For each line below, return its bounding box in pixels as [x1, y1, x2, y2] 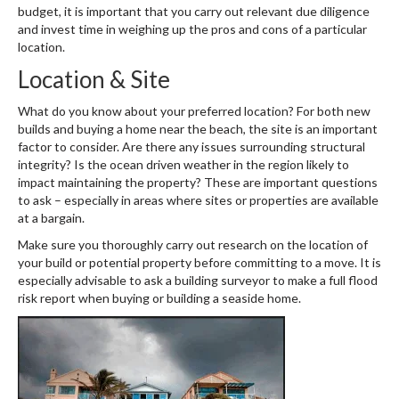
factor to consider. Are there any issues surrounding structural [18, 139, 365, 154]
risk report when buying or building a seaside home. [18, 290, 301, 305]
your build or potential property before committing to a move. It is [18, 255, 381, 270]
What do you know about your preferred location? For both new [18, 103, 370, 118]
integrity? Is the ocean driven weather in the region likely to [18, 157, 349, 172]
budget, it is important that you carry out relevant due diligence [18, 4, 370, 19]
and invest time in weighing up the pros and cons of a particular [18, 21, 367, 37]
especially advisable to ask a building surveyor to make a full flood [18, 273, 378, 288]
